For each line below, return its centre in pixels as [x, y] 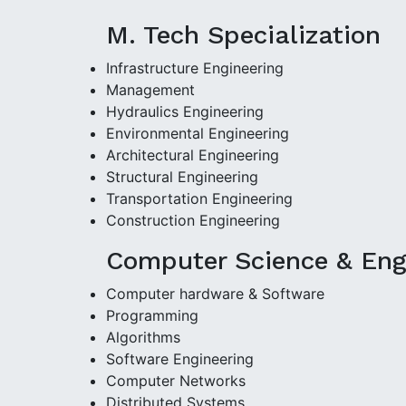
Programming [152, 315]
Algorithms [143, 337]
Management [150, 89]
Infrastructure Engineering [195, 68]
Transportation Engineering [199, 198]
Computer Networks [176, 380]
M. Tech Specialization [243, 34]
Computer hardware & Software [215, 293]
